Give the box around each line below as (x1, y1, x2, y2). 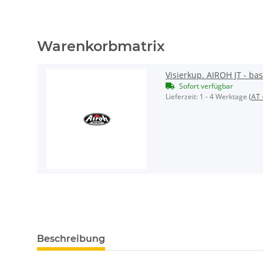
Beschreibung (37, 233, 105, 245)
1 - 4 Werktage (200, 92, 249, 102)
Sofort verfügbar (179, 81, 233, 92)
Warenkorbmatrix (37, 38, 165, 55)
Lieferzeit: (166, 92, 200, 102)
